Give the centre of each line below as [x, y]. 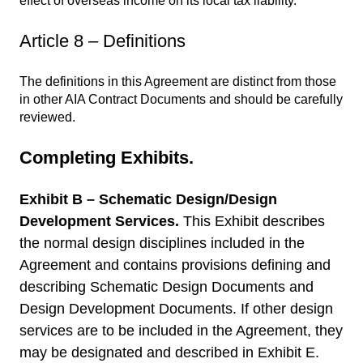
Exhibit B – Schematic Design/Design [148, 200]
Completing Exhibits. [107, 158]
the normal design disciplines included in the [162, 243]
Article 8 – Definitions [102, 41]
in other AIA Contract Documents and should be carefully [181, 99]
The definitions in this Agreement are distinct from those [178, 81]
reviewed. [47, 117]
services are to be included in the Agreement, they [181, 331]
